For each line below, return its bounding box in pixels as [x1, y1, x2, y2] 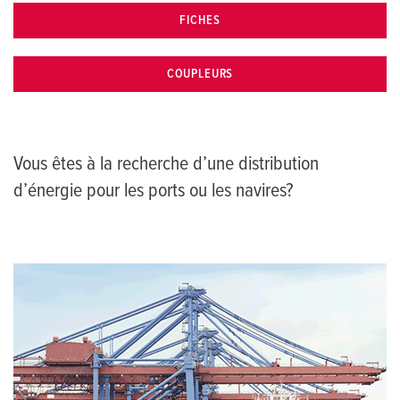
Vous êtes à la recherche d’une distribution [13, 154, 319, 174]
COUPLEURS [166, 68, 234, 81]
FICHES [179, 14, 221, 28]
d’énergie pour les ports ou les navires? [13, 180, 294, 201]
